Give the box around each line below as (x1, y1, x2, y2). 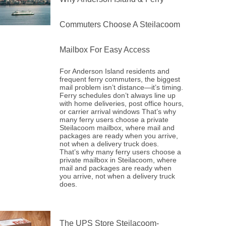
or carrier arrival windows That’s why (60, 107, 177, 116)
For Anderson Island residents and (60, 67, 170, 75)
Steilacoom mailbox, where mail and (60, 124, 175, 132)
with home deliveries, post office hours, (60, 99, 184, 107)
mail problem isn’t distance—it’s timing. (60, 83, 184, 91)
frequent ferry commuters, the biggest (60, 75, 181, 83)
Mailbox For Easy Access (60, 45, 150, 54)
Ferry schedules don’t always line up (60, 91, 176, 99)
